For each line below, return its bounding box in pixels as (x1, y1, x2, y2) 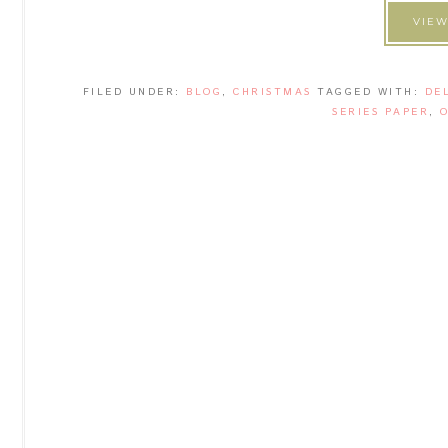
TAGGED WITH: (317, 85, 425, 99)
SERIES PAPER (332, 105, 429, 119)
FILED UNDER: (82, 85, 187, 99)
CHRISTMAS (233, 85, 312, 99)
